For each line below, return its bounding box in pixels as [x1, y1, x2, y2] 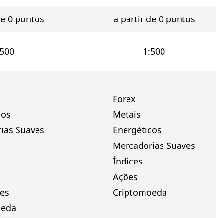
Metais [113, 109, 141, 120]
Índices [113, 155, 143, 167]
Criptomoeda [113, 186, 167, 198]
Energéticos [113, 124, 162, 136]
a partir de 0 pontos [113, 13, 195, 25]
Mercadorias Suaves [113, 140, 195, 151]
